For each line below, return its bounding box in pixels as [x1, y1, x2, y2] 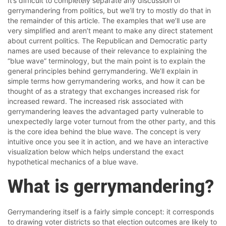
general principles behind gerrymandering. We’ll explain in [8, 67, 198, 75]
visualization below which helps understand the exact [8, 147, 184, 156]
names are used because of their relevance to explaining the [8, 46, 207, 55]
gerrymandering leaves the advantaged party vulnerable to [8, 107, 203, 116]
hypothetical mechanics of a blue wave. [8, 157, 138, 166]
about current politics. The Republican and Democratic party [8, 36, 207, 45]
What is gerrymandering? [8, 176, 214, 197]
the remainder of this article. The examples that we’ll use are [8, 16, 206, 25]
